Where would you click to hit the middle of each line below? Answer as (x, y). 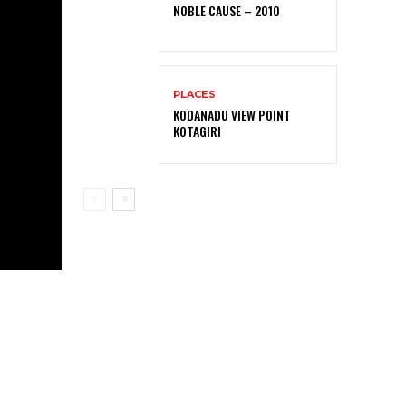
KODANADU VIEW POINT (232, 115)
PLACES (194, 95)
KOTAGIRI (197, 131)
